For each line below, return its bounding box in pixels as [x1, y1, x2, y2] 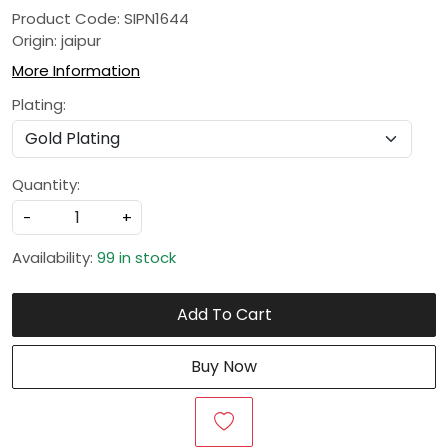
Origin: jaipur [12, 30, 101, 51]
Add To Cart [176, 303, 272, 326]
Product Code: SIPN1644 [12, 8, 189, 29]
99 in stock [97, 247, 176, 268]
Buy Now [191, 355, 257, 378]
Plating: [12, 94, 66, 115]
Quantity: [12, 174, 80, 195]
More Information [12, 60, 140, 81]
